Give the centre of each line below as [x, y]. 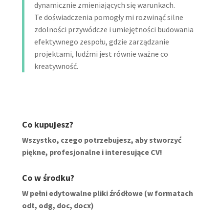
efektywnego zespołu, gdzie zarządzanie [101, 41]
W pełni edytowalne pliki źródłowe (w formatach [107, 193]
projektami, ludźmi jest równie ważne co [101, 54]
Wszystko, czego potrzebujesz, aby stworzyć [101, 140]
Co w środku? [48, 177]
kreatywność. [56, 66]
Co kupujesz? [47, 124]
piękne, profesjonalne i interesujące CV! [92, 152]
